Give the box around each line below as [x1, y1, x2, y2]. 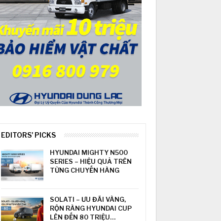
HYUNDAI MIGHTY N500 [50, 148, 128, 156]
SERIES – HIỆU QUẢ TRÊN [50, 157, 132, 165]
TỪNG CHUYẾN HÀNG [50, 166, 120, 174]
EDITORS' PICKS [1, 131, 56, 139]
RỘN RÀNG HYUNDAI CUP [50, 204, 132, 212]
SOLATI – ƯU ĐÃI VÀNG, [50, 195, 126, 203]
